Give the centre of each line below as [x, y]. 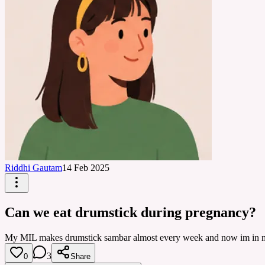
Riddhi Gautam [33, 168]
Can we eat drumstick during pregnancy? [130, 212]
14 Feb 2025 [86, 168]
